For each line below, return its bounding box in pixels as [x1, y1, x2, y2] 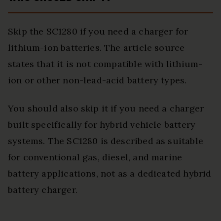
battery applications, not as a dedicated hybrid [8, 168, 212, 180]
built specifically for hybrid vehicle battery [8, 119, 196, 131]
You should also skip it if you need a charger [8, 103, 204, 114]
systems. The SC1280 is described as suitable [8, 135, 203, 147]
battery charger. [8, 184, 77, 196]
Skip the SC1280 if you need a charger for [8, 26, 188, 37]
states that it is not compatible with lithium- [8, 58, 203, 70]
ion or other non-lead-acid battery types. [8, 74, 187, 86]
